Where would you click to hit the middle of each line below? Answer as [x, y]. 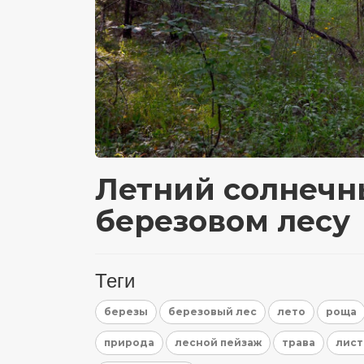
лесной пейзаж [218, 343]
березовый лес [212, 312]
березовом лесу [223, 221]
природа [129, 343]
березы [126, 312]
